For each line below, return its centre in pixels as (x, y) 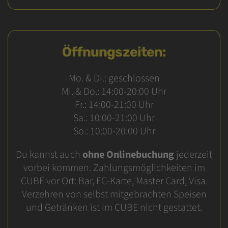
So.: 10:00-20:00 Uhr (114, 131)
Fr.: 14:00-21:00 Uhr (114, 105)
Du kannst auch (49, 155)
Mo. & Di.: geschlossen (114, 78)
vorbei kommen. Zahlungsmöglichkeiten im (114, 168)
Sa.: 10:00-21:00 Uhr (114, 118)
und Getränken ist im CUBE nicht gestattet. (114, 208)
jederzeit (193, 155)
